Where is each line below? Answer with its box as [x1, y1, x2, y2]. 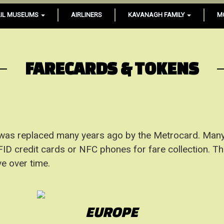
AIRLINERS [71, 11, 102, 18]
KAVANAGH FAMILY [128, 11, 186, 18]
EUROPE [85, 204, 138, 219]
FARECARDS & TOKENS [25, 58, 199, 77]
